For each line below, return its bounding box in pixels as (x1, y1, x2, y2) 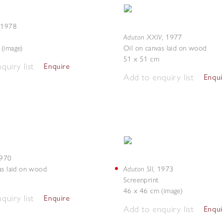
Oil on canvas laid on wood (123, 44, 207, 53)
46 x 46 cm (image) (123, 186, 183, 195)
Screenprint (123, 175, 159, 184)
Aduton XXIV (123, 32, 162, 42)
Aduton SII (123, 164, 153, 173)
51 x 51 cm (123, 55, 159, 63)
